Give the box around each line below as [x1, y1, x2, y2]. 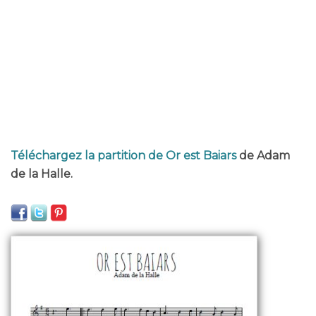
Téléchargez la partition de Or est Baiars [11, 149, 236, 162]
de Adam [236, 149, 290, 162]
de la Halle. [11, 167, 73, 181]
